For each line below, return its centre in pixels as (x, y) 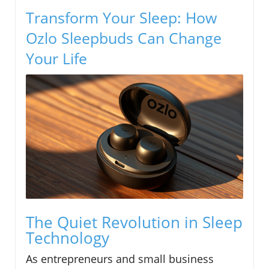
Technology (68, 237)
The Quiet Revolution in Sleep (134, 222)
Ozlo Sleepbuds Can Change (124, 38)
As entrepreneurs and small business (120, 258)
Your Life (56, 59)
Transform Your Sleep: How (121, 18)
